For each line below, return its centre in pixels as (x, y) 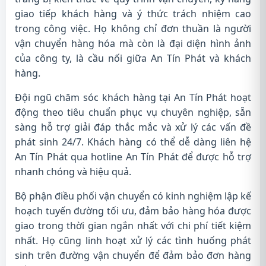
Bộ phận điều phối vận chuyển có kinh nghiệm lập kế (133, 196)
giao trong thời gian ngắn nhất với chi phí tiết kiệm (133, 226)
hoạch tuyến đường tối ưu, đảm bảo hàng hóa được (133, 211)
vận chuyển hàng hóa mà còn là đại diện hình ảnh (133, 43)
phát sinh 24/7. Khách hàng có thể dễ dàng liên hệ (133, 142)
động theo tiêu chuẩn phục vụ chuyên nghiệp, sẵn (133, 112)
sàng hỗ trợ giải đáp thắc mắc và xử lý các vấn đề (133, 127)
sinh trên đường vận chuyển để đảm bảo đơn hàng (133, 255)
